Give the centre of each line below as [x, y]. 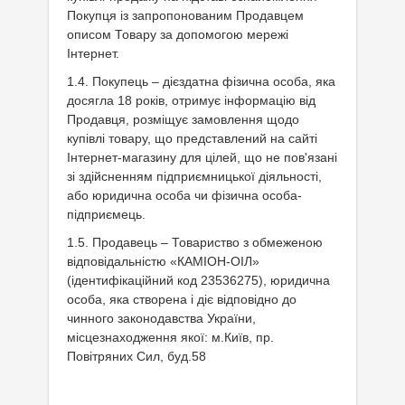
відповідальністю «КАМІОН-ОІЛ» [163, 261]
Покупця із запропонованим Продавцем [185, 15]
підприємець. [106, 214]
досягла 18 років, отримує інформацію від [191, 100]
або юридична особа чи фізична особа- [184, 195]
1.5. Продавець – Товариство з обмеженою [195, 242]
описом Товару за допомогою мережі [178, 34]
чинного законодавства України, [161, 318]
